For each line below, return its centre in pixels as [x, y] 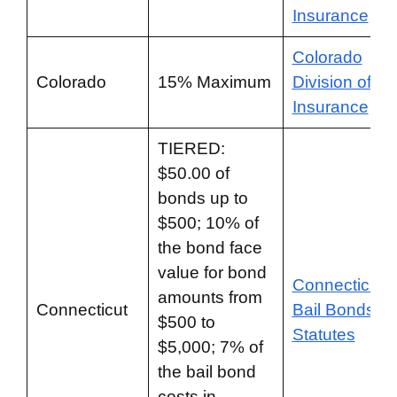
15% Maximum [214, 82]
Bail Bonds [333, 310]
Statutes [323, 335]
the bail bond [206, 372]
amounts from [210, 297]
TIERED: [191, 148]
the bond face [210, 248]
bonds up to [202, 198]
